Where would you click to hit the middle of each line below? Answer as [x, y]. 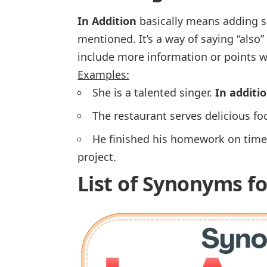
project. [97, 157]
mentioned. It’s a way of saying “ [159, 39]
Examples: [103, 75]
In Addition [107, 21]
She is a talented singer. [154, 93]
